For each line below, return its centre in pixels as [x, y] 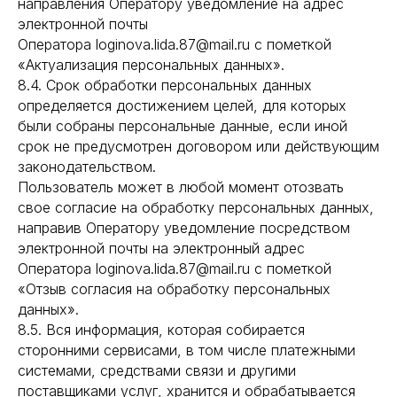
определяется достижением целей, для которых [182, 105]
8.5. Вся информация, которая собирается [161, 330]
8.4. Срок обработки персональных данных [165, 85]
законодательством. [87, 167]
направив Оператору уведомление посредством [184, 228]
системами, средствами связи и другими [157, 370]
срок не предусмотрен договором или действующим [198, 146]
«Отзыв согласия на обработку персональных [174, 289]
